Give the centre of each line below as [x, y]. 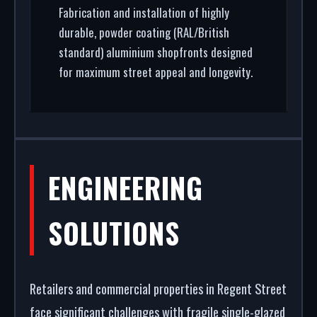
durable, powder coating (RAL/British [144, 32]
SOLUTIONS [114, 233]
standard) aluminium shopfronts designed [156, 52]
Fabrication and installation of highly [144, 12]
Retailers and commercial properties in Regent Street [158, 288]
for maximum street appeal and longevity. [156, 72]
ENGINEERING [126, 188]
